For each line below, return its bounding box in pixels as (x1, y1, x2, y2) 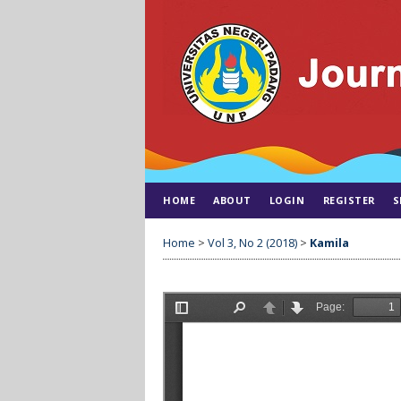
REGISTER (322, 193, 375, 207)
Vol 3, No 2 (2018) (208, 235, 297, 251)
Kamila (310, 235, 349, 251)
